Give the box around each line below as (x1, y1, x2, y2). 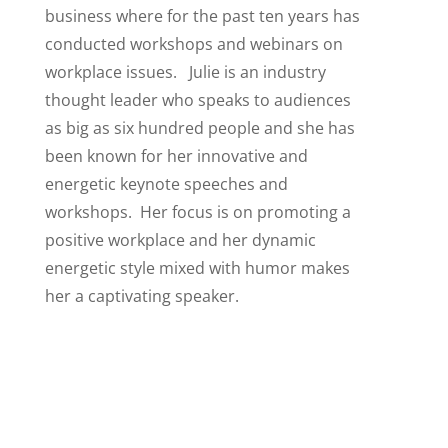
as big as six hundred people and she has (44, 116, 355, 139)
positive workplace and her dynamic (44, 228, 316, 251)
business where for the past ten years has (44, 4, 360, 27)
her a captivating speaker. (44, 284, 239, 307)
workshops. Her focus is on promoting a (44, 200, 351, 223)
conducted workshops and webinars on (44, 32, 343, 55)
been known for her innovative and (44, 144, 308, 167)
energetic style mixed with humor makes (44, 256, 350, 279)
